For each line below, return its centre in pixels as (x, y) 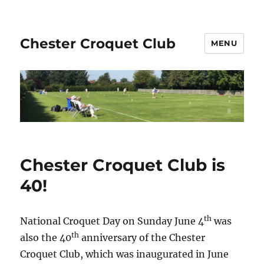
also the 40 (46, 238)
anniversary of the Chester (142, 238)
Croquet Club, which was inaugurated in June (125, 254)
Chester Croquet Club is (123, 165)
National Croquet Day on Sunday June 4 (112, 221)
